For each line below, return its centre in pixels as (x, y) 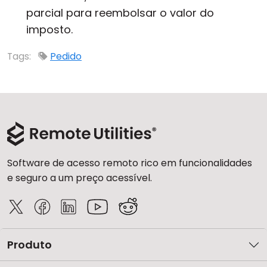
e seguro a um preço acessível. (80, 178)
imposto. (49, 30)
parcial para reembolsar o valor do (120, 13)
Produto (30, 245)
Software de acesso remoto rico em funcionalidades (130, 163)
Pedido (66, 56)
